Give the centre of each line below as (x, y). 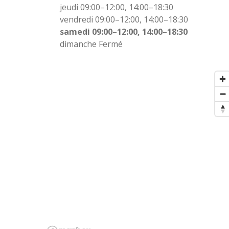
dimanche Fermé (91, 44)
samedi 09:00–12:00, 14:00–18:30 (123, 31)
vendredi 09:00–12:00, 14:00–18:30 (124, 19)
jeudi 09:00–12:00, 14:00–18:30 (116, 7)
